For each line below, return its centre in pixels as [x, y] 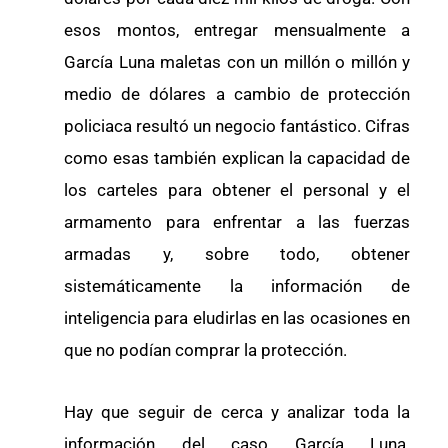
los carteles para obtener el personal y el [237, 190]
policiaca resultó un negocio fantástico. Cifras [237, 126]
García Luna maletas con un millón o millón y [237, 62]
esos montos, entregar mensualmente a [237, 30]
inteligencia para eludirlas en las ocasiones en [237, 318]
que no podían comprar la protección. [205, 350]
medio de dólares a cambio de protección [237, 94]
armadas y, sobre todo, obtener [237, 254]
